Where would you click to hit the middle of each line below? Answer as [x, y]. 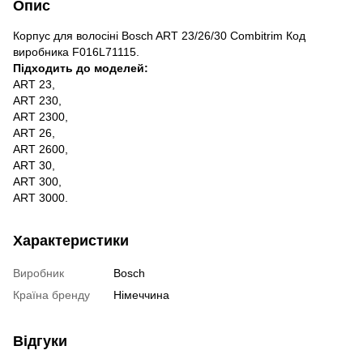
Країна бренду [51, 295]
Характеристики [71, 240]
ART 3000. [41, 197]
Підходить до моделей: [81, 68]
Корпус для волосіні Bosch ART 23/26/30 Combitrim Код [159, 35]
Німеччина [141, 295]
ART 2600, [41, 149]
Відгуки [40, 341]
